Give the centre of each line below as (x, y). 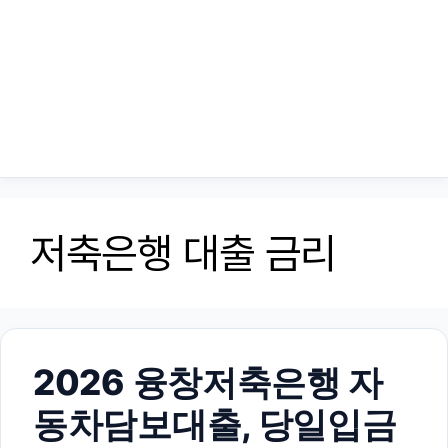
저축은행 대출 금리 (183, 253)
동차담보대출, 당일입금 (215, 424)
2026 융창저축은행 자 (208, 382)
